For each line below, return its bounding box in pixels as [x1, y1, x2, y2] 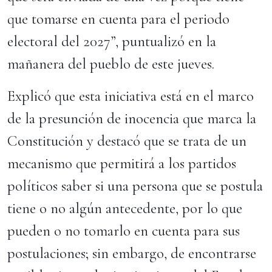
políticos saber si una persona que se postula [7, 177, 263, 195]
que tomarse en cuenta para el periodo [7, 10, 229, 28]
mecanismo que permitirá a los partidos [7, 154, 236, 172]
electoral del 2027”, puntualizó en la [7, 32, 216, 50]
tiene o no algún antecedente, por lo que [7, 199, 242, 217]
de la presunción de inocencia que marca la [7, 109, 256, 127]
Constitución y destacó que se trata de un [7, 132, 246, 150]
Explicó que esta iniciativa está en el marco [7, 87, 254, 105]
